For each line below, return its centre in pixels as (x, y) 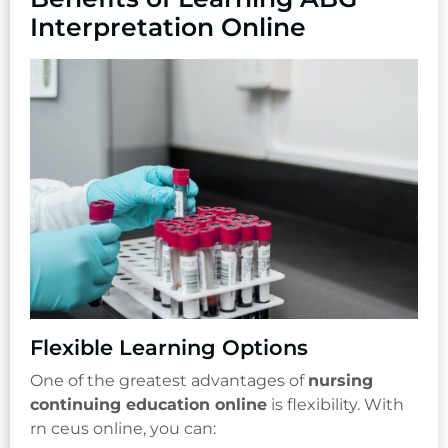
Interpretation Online (168, 26)
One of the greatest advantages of (169, 380)
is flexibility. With (335, 404)
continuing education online (148, 404)
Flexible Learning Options (169, 347)
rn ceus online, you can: (123, 428)
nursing (340, 380)
